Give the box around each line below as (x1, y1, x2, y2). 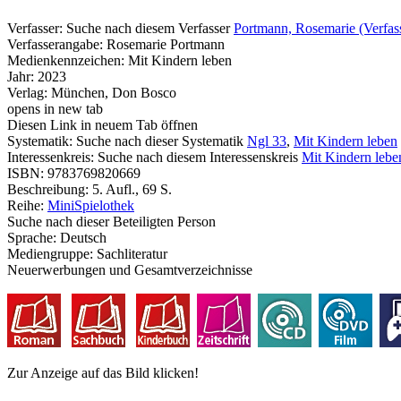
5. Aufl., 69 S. (92, 182, 172, 198)
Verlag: (7, 85, 51, 101)
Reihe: (7, 198, 47, 214)
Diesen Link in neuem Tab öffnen (7, 117, 198, 133)
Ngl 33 (247, 133, 286, 149)
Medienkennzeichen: (7, 53, 128, 69)
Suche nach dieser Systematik (76, 133, 243, 149)
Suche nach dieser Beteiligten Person (7, 214, 216, 230)
